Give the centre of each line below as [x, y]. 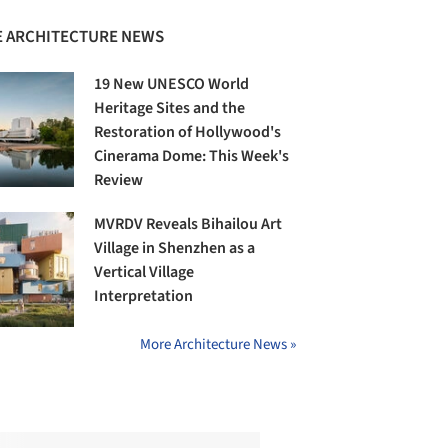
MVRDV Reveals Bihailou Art [188, 224]
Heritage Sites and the [170, 108]
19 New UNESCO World [172, 84]
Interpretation [144, 296]
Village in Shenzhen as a [175, 248]
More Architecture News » [218, 344]
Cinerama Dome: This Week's [192, 156]
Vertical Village [144, 272]
